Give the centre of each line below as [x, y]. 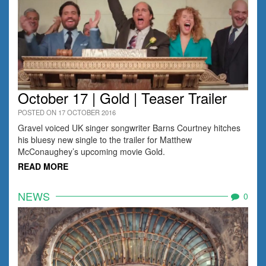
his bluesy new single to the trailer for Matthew [105, 139]
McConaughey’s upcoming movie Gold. [91, 151]
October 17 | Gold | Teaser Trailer [122, 97]
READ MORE [43, 166]
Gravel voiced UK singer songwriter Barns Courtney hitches [129, 127]
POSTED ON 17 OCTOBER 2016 [67, 112]
